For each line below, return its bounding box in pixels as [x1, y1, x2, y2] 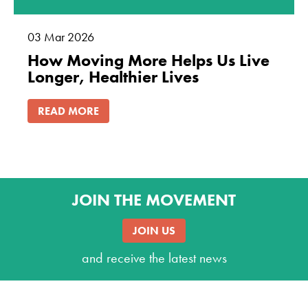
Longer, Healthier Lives [27, 66, 199, 88]
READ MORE [38, 104, 99, 119]
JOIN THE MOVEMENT [72, 189, 236, 211]
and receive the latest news [81, 249, 227, 267]
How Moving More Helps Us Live [27, 49, 269, 71]
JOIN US [133, 223, 175, 239]
